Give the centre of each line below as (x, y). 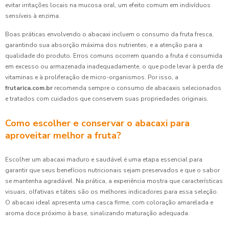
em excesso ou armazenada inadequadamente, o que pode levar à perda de (114, 66)
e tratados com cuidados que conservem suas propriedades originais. (107, 99)
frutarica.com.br (29, 88)
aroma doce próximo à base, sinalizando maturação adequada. (97, 213)
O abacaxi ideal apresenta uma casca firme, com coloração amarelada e (109, 202)
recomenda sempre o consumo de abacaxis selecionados (137, 88)
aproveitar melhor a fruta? (63, 135)
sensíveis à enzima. (33, 16)
